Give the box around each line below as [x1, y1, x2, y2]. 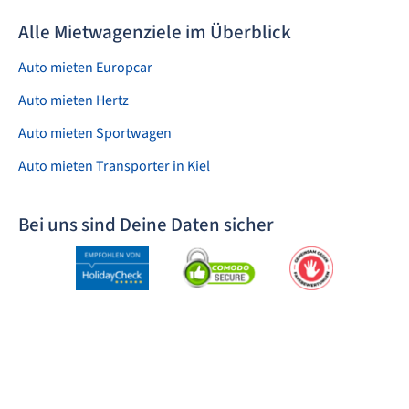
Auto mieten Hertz [18, 90, 129, 110]
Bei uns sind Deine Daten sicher [18, 211, 274, 238]
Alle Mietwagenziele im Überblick [18, 18, 291, 46]
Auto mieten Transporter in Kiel [187, 156, 210, 176]
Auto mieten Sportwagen [18, 123, 172, 143]
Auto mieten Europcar [18, 58, 152, 78]
